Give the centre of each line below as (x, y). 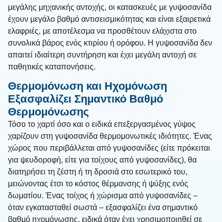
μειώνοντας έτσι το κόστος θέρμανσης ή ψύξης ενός (98, 184)
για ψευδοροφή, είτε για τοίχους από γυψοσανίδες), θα (102, 160)
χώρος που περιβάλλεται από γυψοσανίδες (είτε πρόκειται (109, 148)
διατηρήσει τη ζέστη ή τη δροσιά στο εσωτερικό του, (98, 172)
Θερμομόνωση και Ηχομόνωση (87, 86)
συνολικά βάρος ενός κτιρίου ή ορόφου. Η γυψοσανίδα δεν (110, 43)
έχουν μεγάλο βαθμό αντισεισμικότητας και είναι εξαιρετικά (109, 19)
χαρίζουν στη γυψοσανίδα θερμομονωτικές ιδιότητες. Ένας (110, 136)
